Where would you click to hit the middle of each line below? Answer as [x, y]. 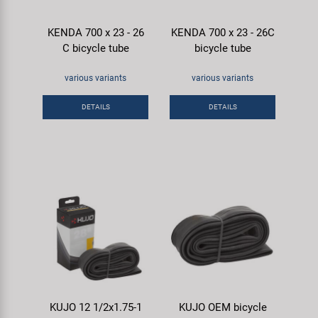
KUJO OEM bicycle [223, 307]
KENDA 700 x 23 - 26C [223, 32]
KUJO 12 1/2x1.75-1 [95, 307]
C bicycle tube [95, 48]
